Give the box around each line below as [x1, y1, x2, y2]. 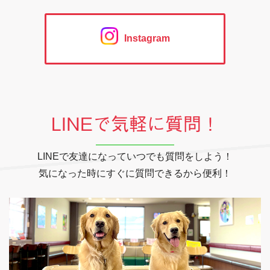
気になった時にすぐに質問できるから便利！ [39, 168, 231, 178]
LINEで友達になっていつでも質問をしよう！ [37, 151, 233, 162]
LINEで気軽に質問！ [51, 115, 219, 133]
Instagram [124, 33, 170, 43]
